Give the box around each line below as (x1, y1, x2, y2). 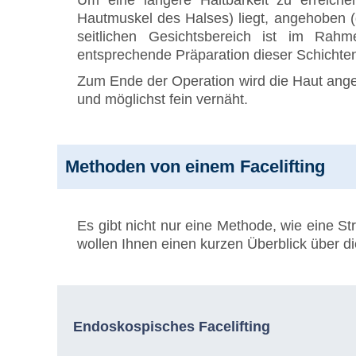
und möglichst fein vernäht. (77, 91, 249, 107)
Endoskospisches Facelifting (73, 319, 271, 335)
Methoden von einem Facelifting (65, 157, 326, 176)
